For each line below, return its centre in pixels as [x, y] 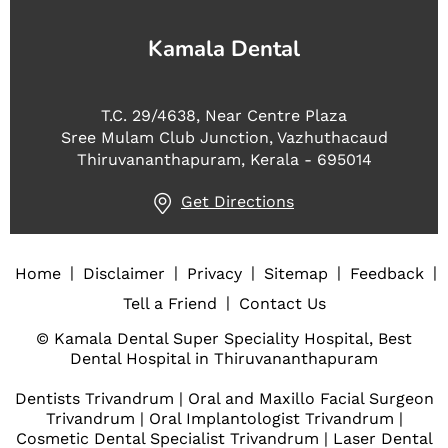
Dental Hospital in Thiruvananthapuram [224, 358]
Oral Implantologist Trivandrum [271, 418]
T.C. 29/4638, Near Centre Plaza [224, 115]
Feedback [387, 273]
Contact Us [282, 303]
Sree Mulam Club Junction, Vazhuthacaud [224, 137]
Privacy [214, 273]
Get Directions [237, 201]
